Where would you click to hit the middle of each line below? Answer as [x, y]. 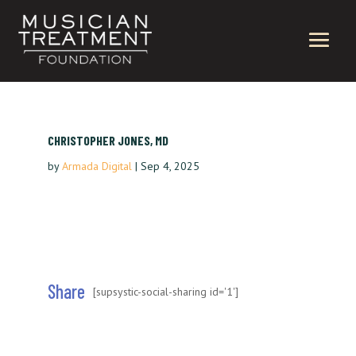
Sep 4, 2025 [170, 166]
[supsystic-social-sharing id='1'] [165, 291]
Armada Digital [97, 166]
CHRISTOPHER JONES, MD [108, 141]
